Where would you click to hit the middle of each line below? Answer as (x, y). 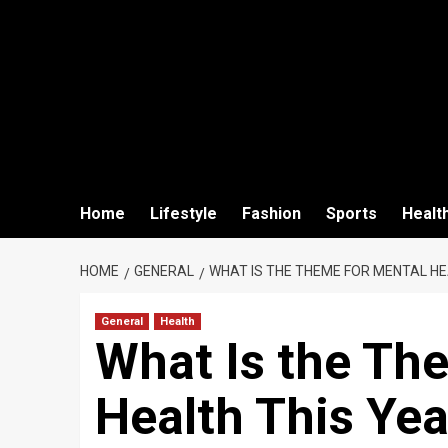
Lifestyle (183, 213)
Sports (351, 213)
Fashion (271, 213)
